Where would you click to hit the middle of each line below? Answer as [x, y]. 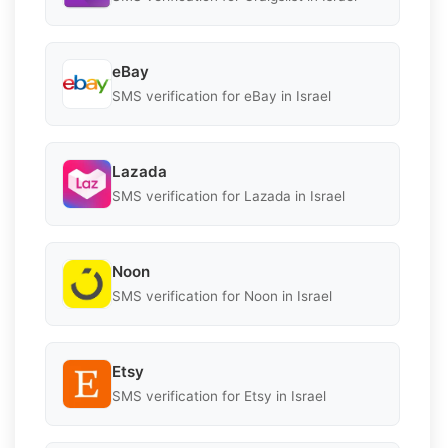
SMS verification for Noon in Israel [222, 296]
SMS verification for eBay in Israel [221, 96]
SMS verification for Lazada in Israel [228, 196]
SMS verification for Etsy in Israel [219, 396]
